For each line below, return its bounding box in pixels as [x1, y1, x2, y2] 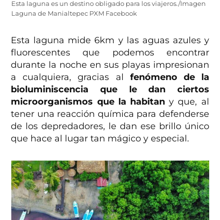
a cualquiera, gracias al [11, 71, 130, 82]
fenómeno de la [130, 71, 209, 82]
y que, [165, 96, 197, 107]
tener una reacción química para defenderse [11, 108, 209, 119]
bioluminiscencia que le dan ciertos [11, 83, 209, 95]
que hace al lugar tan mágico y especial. [11, 133, 190, 144]
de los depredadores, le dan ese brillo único [11, 120, 209, 132]
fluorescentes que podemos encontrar [11, 47, 209, 58]
